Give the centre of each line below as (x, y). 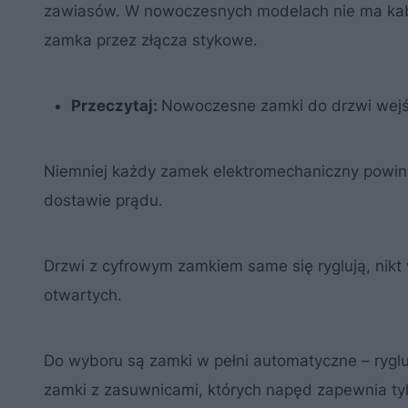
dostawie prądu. (103, 200)
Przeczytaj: (116, 105)
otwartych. (83, 295)
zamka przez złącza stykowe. (151, 40)
